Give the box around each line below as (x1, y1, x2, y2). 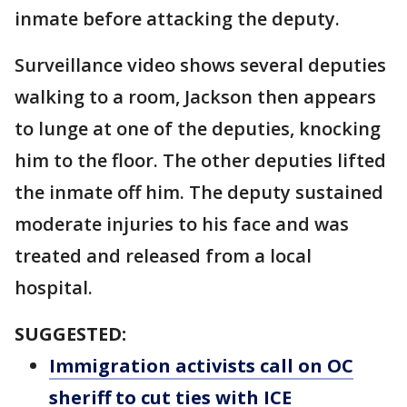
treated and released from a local (15, 243, 312, 268)
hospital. (15, 275, 93, 300)
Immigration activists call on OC (49, 353, 353, 378)
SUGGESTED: (15, 322, 126, 346)
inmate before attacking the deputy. (15, 6, 344, 31)
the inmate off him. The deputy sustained (15, 180, 383, 204)
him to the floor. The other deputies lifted (15, 148, 386, 173)
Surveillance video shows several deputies (15, 53, 386, 77)
